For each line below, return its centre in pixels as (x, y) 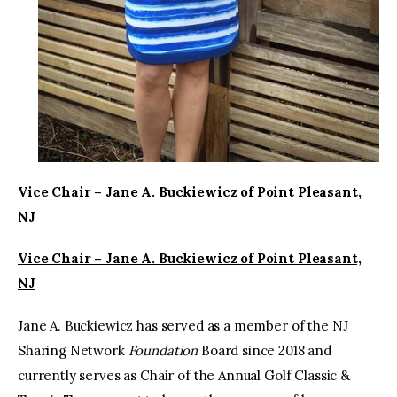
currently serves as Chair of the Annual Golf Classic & (184, 375)
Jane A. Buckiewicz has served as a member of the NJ (183, 325)
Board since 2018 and (265, 350)
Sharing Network (71, 350)
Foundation (161, 350)
